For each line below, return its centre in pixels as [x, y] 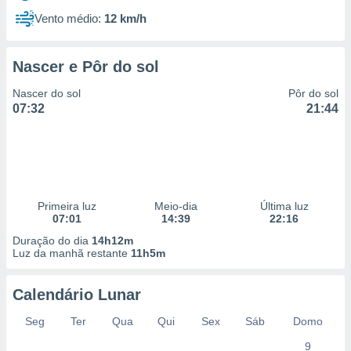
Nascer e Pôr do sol [86, 67]
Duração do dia [52, 241]
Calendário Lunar [77, 295]
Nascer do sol [47, 93]
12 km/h [125, 18]
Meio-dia [175, 206]
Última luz [284, 206]
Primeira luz [67, 206]
